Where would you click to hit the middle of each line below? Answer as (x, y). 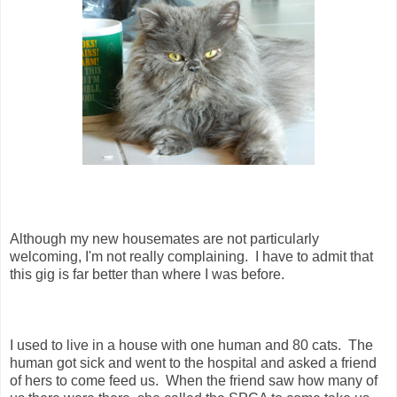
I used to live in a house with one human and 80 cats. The (191, 346)
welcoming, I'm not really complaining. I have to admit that (191, 257)
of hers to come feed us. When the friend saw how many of (194, 381)
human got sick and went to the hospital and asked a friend (193, 363)
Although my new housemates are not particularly (164, 239)
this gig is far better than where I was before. (147, 275)
